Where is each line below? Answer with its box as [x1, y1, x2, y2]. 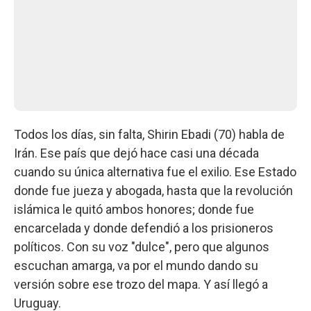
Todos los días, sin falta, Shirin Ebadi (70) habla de [14, 126, 285, 142]
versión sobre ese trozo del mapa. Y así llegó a [14, 276, 268, 292]
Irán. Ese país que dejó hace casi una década [14, 145, 259, 160]
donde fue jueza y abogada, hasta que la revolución [14, 183, 293, 198]
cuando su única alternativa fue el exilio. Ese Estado [14, 164, 296, 179]
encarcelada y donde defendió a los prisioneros [14, 220, 274, 235]
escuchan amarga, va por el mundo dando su [14, 258, 258, 273]
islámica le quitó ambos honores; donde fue [14, 201, 254, 217]
